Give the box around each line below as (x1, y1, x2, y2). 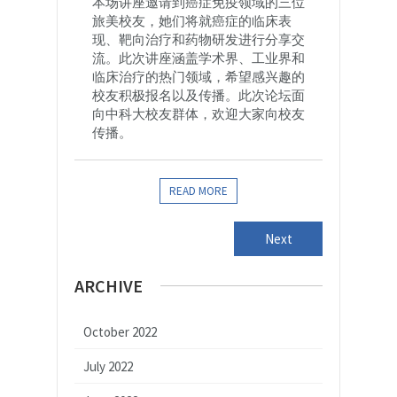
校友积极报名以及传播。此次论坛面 (92, 86, 305, 104)
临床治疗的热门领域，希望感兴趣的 (92, 67, 305, 85)
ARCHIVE (74, 274, 143, 297)
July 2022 (83, 357, 133, 375)
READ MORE (169, 183, 228, 198)
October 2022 (83, 323, 157, 340)
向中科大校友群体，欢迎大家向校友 (92, 105, 305, 122)
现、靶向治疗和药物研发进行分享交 (92, 30, 305, 48)
